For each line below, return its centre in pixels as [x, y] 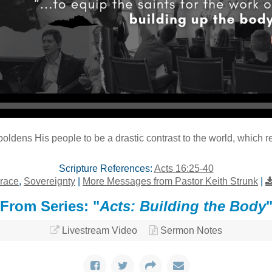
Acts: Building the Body [182, 206]
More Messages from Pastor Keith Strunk [170, 181]
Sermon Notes [191, 230]
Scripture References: [105, 168]
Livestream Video [100, 230]
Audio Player [150, 93]
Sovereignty [49, 181]
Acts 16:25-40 [184, 168]
